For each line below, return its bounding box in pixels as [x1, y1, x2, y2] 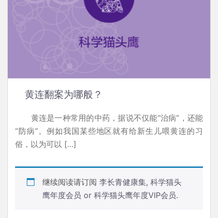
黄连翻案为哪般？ [25, 89, 103, 100]
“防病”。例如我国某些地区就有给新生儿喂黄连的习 [15, 126, 203, 136]
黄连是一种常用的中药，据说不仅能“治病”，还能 [15, 112, 203, 123]
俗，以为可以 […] [15, 139, 76, 149]
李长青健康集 [99, 177, 146, 187]
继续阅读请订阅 [42, 177, 99, 187]
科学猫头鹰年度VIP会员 [94, 190, 176, 200]
